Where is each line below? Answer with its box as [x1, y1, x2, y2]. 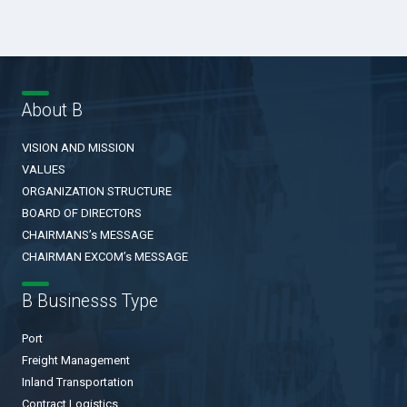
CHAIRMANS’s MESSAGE [21, 226, 154, 244]
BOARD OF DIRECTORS [21, 204, 142, 223]
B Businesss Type [21, 289, 158, 315]
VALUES [21, 161, 65, 179]
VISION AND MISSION [21, 139, 134, 157]
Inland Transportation [21, 373, 134, 392]
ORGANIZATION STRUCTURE [21, 183, 172, 201]
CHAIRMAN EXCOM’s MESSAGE [21, 248, 188, 266]
